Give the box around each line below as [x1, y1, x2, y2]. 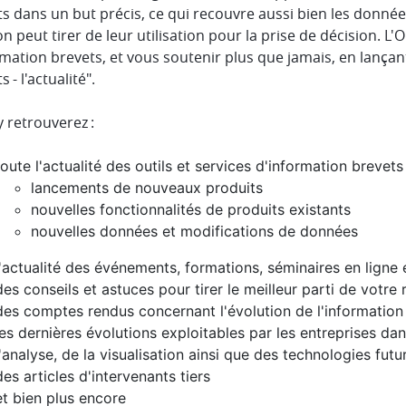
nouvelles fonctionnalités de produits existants [31, 200, 351, 218]
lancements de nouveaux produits [31, 179, 263, 197]
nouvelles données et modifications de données [31, 222, 358, 240]
